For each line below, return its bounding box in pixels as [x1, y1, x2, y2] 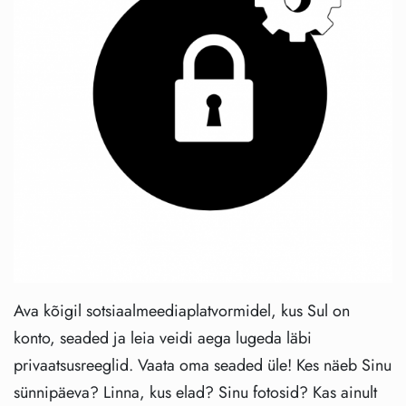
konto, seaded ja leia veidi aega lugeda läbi [14, 326, 312, 351]
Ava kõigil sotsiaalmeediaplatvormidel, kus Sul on [14, 299, 350, 324]
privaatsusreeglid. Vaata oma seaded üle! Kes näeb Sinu [14, 353, 391, 378]
